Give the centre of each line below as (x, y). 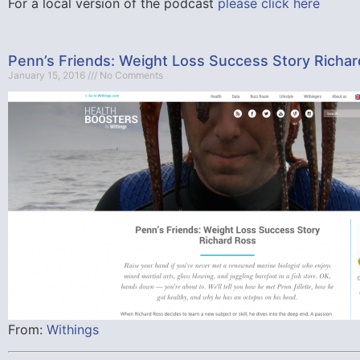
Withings (73, 330)
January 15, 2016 (48, 76)
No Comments (130, 76)
